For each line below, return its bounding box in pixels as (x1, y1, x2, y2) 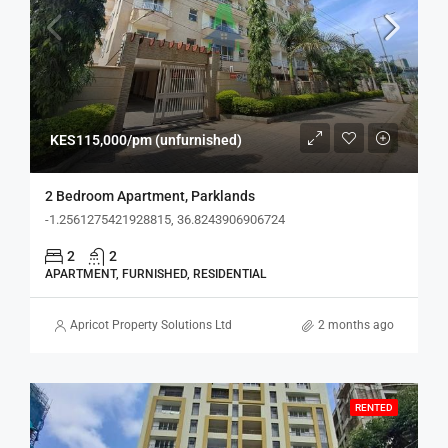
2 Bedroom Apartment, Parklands (45, 188, 255, 204)
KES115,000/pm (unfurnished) (50, 132, 242, 148)
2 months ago (318, 318, 394, 332)
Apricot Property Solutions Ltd (70, 318, 232, 332)
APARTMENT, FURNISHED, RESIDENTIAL (45, 267, 266, 281)
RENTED (355, 402, 393, 413)
